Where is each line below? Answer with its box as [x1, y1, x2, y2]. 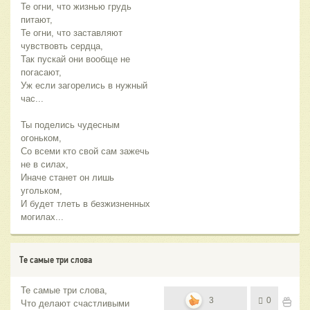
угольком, [21, 185, 62, 197]
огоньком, [21, 133, 64, 144]
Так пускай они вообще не [21, 54, 130, 65]
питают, [21, 15, 53, 26]
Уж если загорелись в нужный [21, 80, 147, 91]
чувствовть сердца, [21, 41, 103, 52]
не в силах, [21, 159, 71, 170]
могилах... [21, 212, 64, 223]
